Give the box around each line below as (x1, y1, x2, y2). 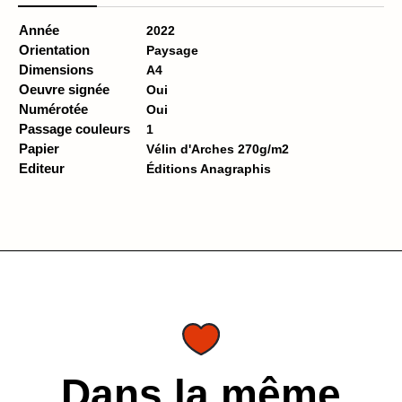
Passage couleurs (19, 121, 130, 137)
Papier (19, 141, 59, 157)
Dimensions (19, 62, 93, 78)
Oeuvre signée (19, 82, 109, 98)
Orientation (19, 42, 90, 58)
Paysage (146, 43, 198, 58)
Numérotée (19, 101, 88, 118)
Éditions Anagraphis (146, 162, 271, 177)
